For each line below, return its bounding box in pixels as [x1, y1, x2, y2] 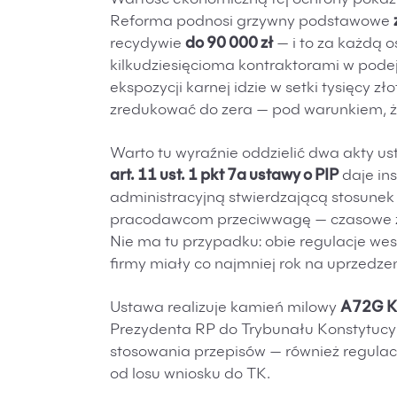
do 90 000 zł [185, 37, 273, 52]
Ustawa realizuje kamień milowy [110, 301, 340, 316]
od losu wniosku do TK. [110, 368, 270, 383]
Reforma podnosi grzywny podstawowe [110, 15, 393, 30]
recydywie [110, 37, 185, 52]
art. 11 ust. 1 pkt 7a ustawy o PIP [110, 169, 339, 184]
